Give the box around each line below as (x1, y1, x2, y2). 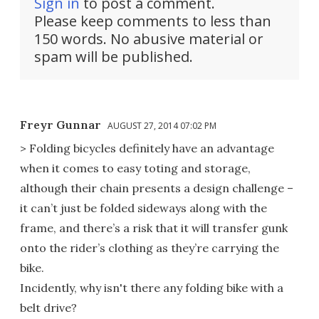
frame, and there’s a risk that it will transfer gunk (20, 221, 288, 236)
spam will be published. (34, 47, 193, 67)
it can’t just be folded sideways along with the (20, 201, 267, 216)
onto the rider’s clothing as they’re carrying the (20, 241, 279, 256)
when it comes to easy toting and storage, (20, 161, 251, 176)
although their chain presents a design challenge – (20, 181, 293, 196)
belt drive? (20, 300, 77, 315)
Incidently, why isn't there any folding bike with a (20, 281, 283, 296)
